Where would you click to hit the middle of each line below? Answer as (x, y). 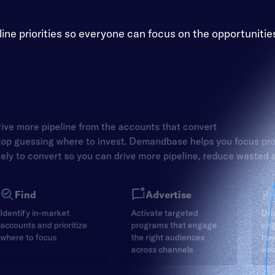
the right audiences (167, 236)
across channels (161, 248)
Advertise (168, 193)
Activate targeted (164, 211)
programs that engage (173, 224)
